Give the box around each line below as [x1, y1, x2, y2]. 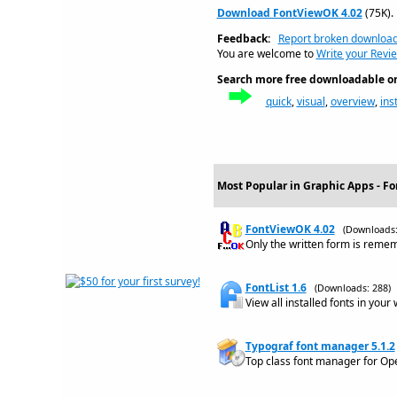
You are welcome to [216, 46, 316, 61]
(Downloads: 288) [314, 282, 391, 294]
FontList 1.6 [245, 280, 307, 295]
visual [296, 94, 325, 109]
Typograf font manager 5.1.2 [245, 339, 395, 354]
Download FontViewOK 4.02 [216, 5, 362, 20]
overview [330, 94, 375, 109]
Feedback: [216, 31, 270, 46]
